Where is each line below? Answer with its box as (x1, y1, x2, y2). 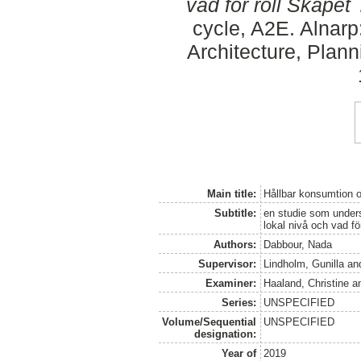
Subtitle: (214, 206, 256, 219)
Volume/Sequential (161, 315, 256, 328)
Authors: (213, 238, 256, 251)
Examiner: (205, 276, 256, 289)
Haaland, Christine (263, 276, 350, 289)
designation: (193, 327, 256, 340)
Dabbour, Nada (263, 238, 333, 251)
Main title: (206, 187, 256, 200)
